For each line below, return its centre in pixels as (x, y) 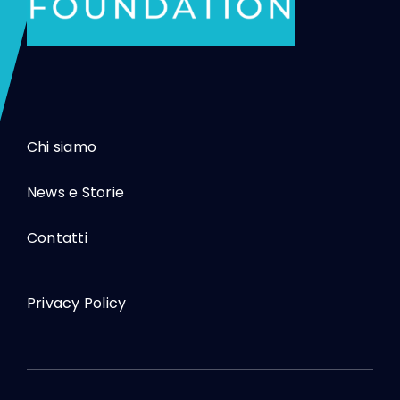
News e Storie (75, 193)
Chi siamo (62, 147)
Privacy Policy (76, 304)
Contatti (57, 238)
